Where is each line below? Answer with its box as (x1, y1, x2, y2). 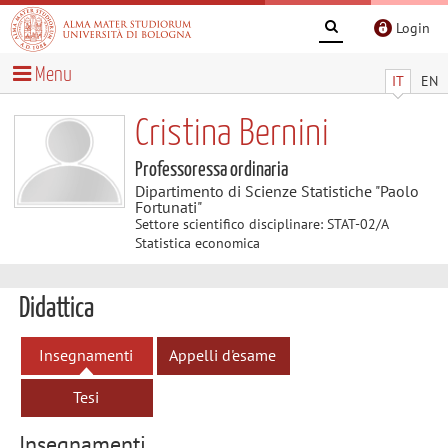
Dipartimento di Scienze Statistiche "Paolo (134, 180, 419, 201)
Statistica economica (134, 233, 260, 252)
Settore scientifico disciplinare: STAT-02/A (134, 214, 388, 233)
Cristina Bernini (134, 115, 329, 153)
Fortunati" (134, 196, 202, 217)
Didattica (18, 295, 94, 323)
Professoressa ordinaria (134, 159, 288, 180)
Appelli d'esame (168, 344, 276, 365)
